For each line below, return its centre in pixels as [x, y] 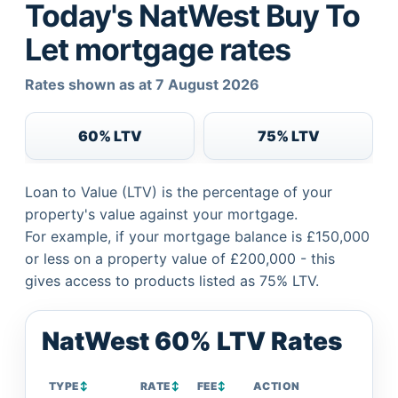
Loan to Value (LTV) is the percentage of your [179, 192]
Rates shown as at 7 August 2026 [142, 84]
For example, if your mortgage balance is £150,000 [197, 236]
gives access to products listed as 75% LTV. [172, 281]
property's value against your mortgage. [161, 214]
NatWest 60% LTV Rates [192, 341]
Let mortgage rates [158, 49]
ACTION [277, 386]
